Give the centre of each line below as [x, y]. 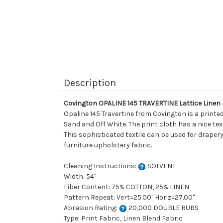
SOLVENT [161, 166]
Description [90, 83]
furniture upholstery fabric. [108, 145]
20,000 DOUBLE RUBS [163, 208]
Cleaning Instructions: [101, 166]
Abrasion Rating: [91, 208]
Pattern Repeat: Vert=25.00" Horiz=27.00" [129, 198]
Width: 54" [80, 177]
